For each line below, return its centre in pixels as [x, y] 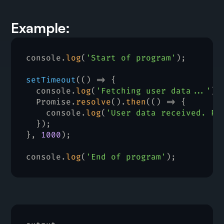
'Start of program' [131, 58]
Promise [54, 102]
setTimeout [51, 80]
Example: [41, 28]
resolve [94, 102]
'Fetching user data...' [154, 91]
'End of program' [126, 157]
